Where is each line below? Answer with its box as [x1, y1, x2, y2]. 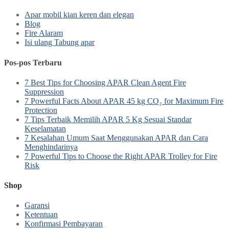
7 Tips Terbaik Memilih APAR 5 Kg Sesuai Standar [25, 114, 192, 124]
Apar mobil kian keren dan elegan [25, 10, 134, 19]
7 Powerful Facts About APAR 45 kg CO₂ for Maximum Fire [25, 96, 223, 105]
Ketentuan [25, 210, 58, 219]
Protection [25, 105, 57, 114]
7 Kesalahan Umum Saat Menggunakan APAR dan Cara [25, 133, 208, 142]
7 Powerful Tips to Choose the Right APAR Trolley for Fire [25, 151, 217, 161]
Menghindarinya [25, 142, 78, 151]
